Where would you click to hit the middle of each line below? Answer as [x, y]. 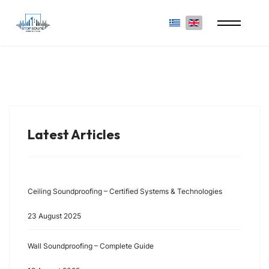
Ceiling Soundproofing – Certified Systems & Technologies [125, 191]
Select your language [210, 21]
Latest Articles [74, 134]
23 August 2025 [54, 216]
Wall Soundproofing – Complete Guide [91, 246]
